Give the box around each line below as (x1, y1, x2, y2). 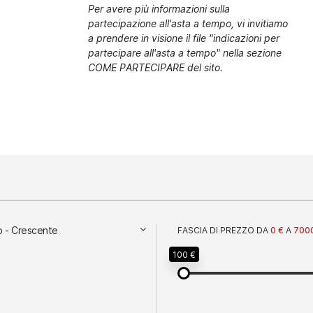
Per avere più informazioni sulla (88, 2, 231, 15)
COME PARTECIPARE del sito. (88, 61, 224, 74)
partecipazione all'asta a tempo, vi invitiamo (88, 17, 289, 30)
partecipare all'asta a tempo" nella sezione (88, 46, 282, 59)
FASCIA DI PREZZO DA (182, 224, 270, 235)
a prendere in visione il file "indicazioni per (88, 31, 280, 45)
